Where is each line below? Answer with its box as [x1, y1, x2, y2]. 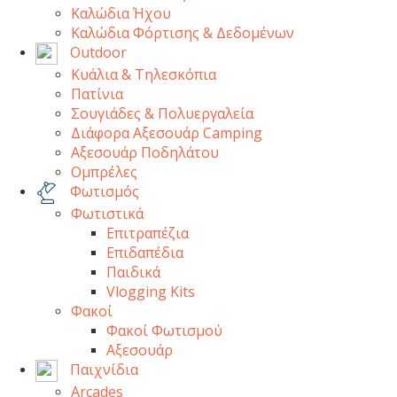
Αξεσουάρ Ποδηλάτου [71, 142, 219, 162]
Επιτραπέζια [106, 222, 189, 243]
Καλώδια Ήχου [71, 3, 171, 23]
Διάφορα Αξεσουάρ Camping [71, 122, 262, 143]
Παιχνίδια [66, 359, 138, 379]
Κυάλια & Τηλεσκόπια [71, 64, 216, 84]
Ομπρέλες [71, 161, 137, 182]
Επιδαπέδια [106, 242, 183, 262]
